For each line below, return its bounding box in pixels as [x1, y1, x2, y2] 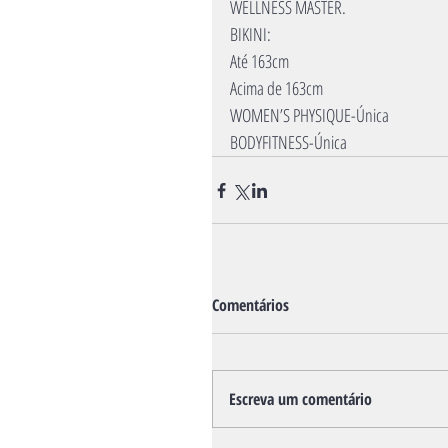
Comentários [212, 294, 289, 316]
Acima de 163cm [230, 76, 323, 100]
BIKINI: [230, 22, 271, 46]
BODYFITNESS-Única [230, 130, 347, 154]
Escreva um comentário [229, 388, 372, 410]
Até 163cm [230, 49, 289, 73]
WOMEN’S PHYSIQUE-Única [230, 103, 389, 127]
